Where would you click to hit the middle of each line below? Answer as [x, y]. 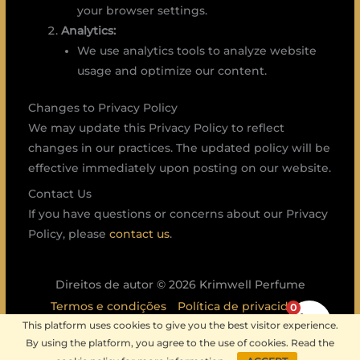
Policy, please [68, 233]
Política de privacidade [243, 307]
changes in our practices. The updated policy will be [179, 147]
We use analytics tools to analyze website [197, 51]
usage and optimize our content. [172, 71]
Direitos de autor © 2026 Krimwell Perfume [180, 285]
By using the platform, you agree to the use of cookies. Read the [180, 343]
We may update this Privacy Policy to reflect [156, 127]
